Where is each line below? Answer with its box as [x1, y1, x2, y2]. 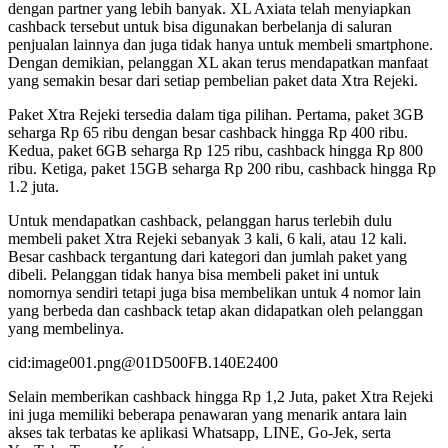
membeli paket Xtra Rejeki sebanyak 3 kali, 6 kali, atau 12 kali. [8, 229, 407, 247]
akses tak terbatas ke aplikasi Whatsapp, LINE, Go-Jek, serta [8, 423, 391, 441]
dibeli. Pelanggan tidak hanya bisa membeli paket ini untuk [8, 265, 379, 283]
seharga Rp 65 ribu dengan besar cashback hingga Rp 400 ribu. [8, 123, 408, 141]
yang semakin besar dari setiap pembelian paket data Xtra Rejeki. [8, 71, 418, 89]
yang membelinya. [8, 319, 124, 337]
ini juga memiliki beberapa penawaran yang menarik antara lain [8, 405, 407, 423]
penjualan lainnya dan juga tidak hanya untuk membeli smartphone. [8, 35, 433, 53]
